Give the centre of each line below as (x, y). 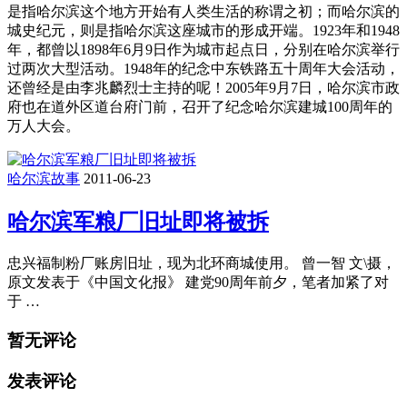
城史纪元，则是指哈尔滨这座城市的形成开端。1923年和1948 (203, 31)
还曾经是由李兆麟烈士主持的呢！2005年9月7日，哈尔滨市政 (203, 88)
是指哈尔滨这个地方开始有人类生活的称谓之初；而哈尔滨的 (203, 12)
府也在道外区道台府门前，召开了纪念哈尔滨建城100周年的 (200, 107)
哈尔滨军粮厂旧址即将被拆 (138, 222)
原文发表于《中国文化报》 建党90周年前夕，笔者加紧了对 (198, 283)
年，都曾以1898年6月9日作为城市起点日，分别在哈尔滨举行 (203, 50)
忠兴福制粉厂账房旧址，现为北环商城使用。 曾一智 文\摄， (202, 263)
